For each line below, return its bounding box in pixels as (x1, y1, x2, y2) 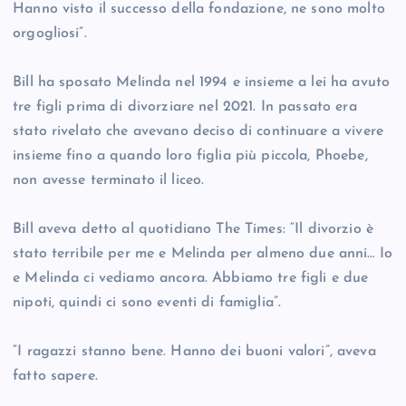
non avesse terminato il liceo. (13, 173, 205, 188)
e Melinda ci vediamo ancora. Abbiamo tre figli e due (13, 271, 369, 286)
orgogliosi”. (13, 26, 87, 42)
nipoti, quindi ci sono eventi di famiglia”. (13, 295, 282, 311)
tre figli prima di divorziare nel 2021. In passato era (13, 100, 357, 115)
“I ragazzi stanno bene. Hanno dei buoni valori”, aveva (13, 344, 376, 360)
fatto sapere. (13, 369, 98, 384)
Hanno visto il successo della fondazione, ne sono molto (13, 2, 385, 17)
